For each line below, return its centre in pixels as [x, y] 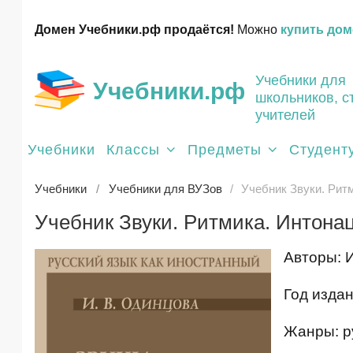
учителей [285, 115]
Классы [133, 150]
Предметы [225, 150]
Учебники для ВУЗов [165, 189]
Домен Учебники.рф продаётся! [134, 30]
